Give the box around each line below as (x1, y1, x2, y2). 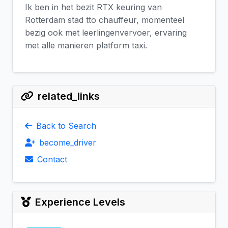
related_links (38, 90, 100, 103)
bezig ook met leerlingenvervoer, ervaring (25, 27, 187, 38)
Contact (37, 154, 67, 165)
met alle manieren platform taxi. (25, 40, 147, 51)
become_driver (39, 137, 96, 148)
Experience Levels (35, 196, 125, 209)
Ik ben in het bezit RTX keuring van (25, 2, 162, 13)
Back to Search (36, 121, 96, 131)
